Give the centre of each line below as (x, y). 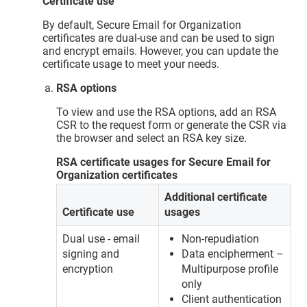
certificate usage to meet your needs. (131, 64)
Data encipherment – (233, 254)
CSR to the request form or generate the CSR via (172, 125)
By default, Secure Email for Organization (142, 25)
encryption (88, 269)
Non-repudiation (221, 239)
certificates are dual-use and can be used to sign (159, 38)
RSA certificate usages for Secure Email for (164, 162)
